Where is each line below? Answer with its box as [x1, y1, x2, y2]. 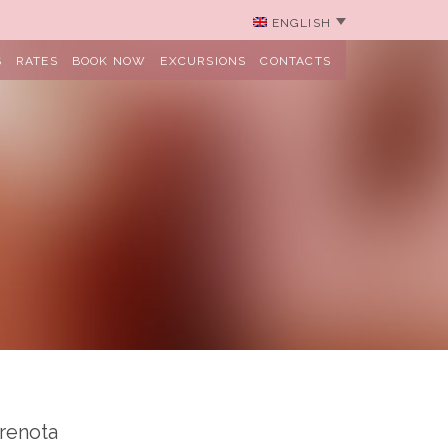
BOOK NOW [71, 54, 147, 68]
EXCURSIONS [160, 54, 247, 68]
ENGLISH [271, 15, 331, 30]
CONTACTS [260, 54, 331, 68]
